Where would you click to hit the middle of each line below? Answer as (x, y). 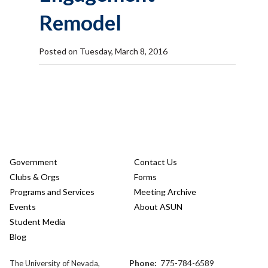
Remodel (80, 22)
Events (22, 207)
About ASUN (158, 207)
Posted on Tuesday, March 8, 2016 (103, 51)
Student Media (37, 222)
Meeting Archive (165, 192)
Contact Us (156, 162)
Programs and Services (52, 192)
